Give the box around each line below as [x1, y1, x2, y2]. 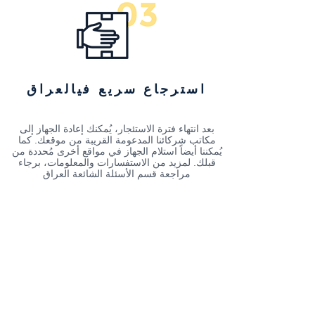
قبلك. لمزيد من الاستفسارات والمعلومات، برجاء [18, 156, 216, 168]
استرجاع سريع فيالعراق [27, 82, 207, 96]
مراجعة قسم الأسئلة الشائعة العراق [43, 167, 191, 179]
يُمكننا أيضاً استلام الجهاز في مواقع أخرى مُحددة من [11, 145, 222, 157]
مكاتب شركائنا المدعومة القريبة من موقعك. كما [18, 134, 216, 146]
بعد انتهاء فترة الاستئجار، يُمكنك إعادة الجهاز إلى [19, 122, 214, 134]
